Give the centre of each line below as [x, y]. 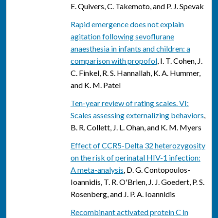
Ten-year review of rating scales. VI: [129, 103]
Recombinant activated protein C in [129, 212]
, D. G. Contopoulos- [157, 170]
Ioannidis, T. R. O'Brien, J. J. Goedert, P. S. [137, 182]
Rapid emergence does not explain [127, 24]
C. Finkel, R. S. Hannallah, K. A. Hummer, [135, 73]
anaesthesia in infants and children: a [130, 49]
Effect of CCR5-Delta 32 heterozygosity [138, 145]
